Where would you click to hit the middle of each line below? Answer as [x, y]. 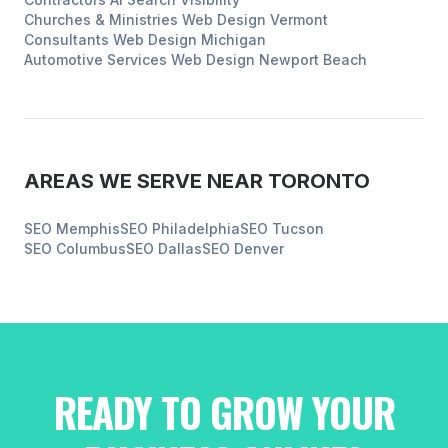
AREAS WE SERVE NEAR [146, 181]
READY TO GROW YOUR [224, 412]
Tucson [298, 228]
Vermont [299, 19]
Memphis [88, 228]
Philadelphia [196, 228]
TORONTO [319, 181]
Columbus [91, 248]
